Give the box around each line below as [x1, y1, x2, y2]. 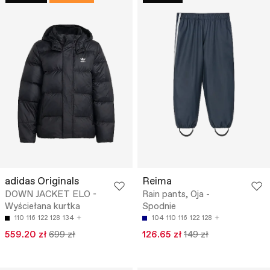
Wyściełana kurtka [5, 201, 80, 213]
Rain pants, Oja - [142, 189, 210, 201]
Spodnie [142, 201, 176, 213]
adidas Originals [5, 175, 79, 189]
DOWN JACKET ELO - [5, 189, 96, 201]
